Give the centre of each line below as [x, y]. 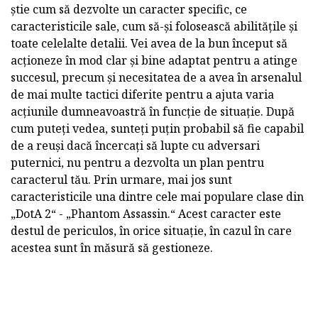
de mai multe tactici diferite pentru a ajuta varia [142, 94]
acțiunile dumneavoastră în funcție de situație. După [153, 111]
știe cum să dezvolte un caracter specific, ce [129, 9]
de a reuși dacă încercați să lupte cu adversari [135, 146]
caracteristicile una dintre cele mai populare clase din [157, 197]
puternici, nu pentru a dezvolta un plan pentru [137, 163]
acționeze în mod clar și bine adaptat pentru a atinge [154, 60]
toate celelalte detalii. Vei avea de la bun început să [149, 43]
